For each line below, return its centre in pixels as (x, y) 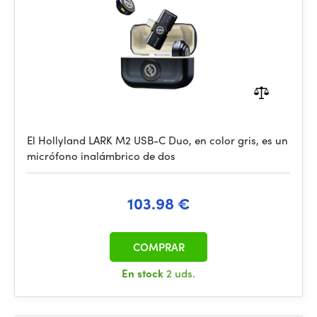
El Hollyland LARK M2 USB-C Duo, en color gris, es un (157, 140)
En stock (144, 273)
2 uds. (181, 273)
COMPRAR (158, 247)
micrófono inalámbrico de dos (101, 156)
